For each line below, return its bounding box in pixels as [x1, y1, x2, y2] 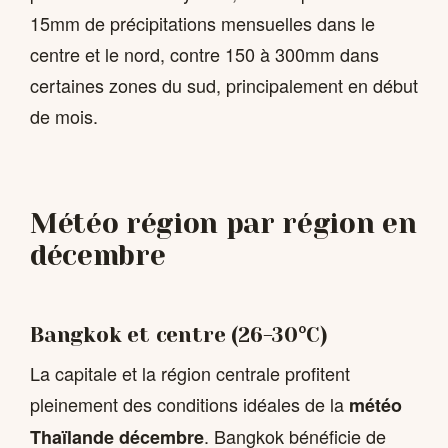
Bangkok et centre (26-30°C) [30, 322, 328, 347]
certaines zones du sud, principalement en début [30, 72, 418, 99]
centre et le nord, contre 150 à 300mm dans [30, 41, 379, 68]
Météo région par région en [30, 207, 417, 241]
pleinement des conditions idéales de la [30, 391, 349, 418]
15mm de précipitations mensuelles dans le [30, 10, 375, 37]
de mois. [30, 103, 98, 130]
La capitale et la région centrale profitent [30, 360, 350, 387]
